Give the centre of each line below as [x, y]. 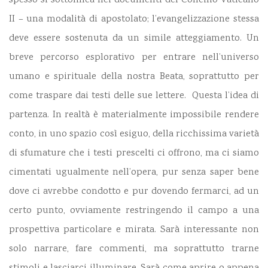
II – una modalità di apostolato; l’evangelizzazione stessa [134, 20]
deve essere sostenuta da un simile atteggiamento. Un [134, 39]
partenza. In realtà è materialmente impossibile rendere [134, 115]
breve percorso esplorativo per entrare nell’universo [134, 58]
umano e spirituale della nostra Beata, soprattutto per [134, 77]
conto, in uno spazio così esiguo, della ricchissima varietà [134, 135]
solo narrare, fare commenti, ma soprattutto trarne [134, 249]
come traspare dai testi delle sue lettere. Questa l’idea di [134, 96]
